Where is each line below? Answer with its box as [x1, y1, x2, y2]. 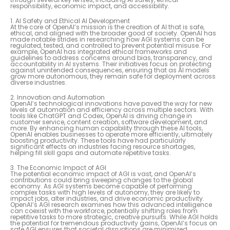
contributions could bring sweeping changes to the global [10, 176, 193, 185]
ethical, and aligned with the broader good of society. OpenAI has [10, 29, 216, 38]
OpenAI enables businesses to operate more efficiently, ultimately [10, 130, 213, 139]
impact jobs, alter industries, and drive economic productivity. [10, 194, 204, 203]
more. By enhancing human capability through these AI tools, [10, 124, 203, 133]
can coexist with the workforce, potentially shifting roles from [10, 206, 198, 216]
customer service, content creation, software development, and [10, 118, 207, 127]
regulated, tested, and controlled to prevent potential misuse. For [10, 41, 211, 50]
